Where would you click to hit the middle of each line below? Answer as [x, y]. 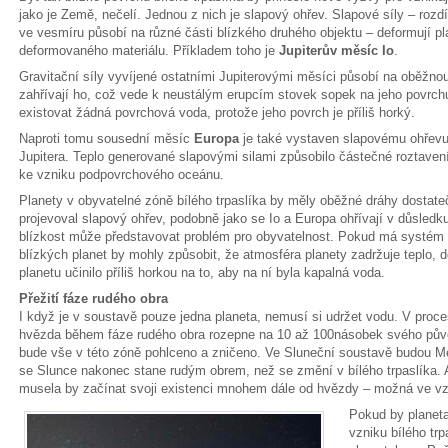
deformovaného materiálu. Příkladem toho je [149, 50]
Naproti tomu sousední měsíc [106, 138]
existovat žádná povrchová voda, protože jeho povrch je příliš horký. [217, 112]
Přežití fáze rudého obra [93, 298]
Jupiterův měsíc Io [336, 50]
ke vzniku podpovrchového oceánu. [121, 174]
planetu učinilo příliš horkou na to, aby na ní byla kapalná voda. [202, 272]
